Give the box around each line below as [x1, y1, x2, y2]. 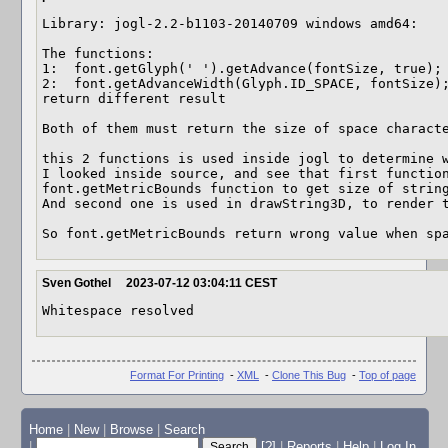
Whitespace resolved [42, 303, 194, 318]
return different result [42, 91, 226, 106]
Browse [109, 422, 153, 438]
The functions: [42, 46, 162, 61]
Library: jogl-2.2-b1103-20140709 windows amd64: [42, 16, 426, 31]
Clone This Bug [272, 368, 346, 381]
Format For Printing [130, 368, 224, 381]
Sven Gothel [42, 276, 111, 290]
